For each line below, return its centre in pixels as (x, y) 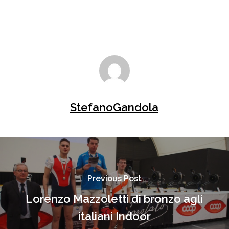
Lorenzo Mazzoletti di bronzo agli (114, 199)
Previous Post (114, 179)
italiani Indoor (114, 216)
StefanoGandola (114, 107)
